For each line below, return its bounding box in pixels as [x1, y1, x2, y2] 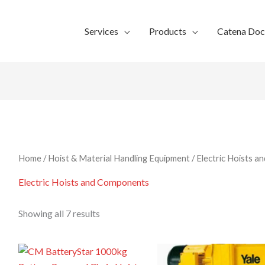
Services [85, 25, 118, 37]
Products [149, 25, 186, 37]
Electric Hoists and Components [18, 176, 149, 188]
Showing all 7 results [18, 208, 100, 219]
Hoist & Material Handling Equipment [47, 153, 190, 164]
